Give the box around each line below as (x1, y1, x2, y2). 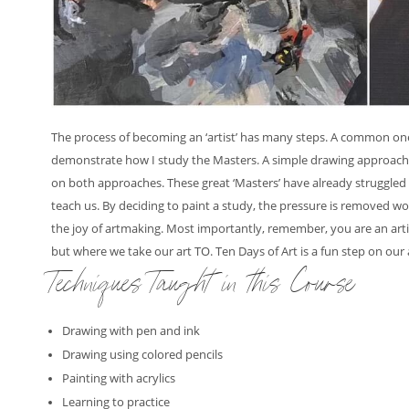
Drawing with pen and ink (62, 323, 201, 340)
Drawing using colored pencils (62, 347, 224, 363)
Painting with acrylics (62, 371, 176, 387)
